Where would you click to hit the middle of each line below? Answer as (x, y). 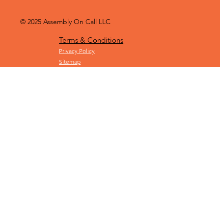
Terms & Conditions (91, 40)
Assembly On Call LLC (76, 22)
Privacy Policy (77, 51)
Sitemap (70, 61)
